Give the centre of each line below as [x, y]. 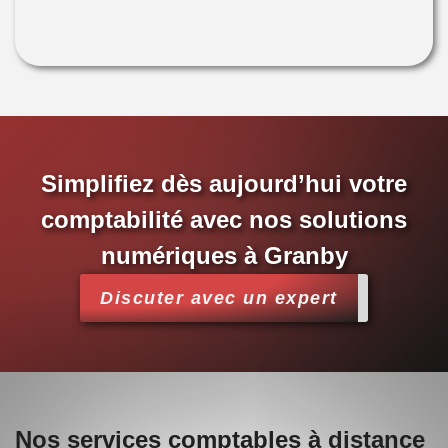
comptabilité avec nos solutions [224, 219]
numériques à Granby [224, 255]
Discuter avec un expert [219, 297]
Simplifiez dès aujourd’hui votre [224, 183]
